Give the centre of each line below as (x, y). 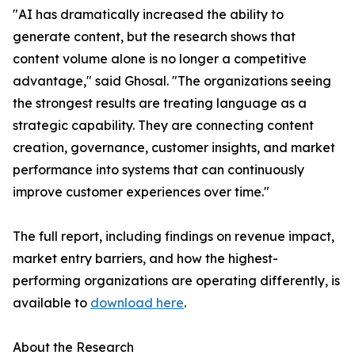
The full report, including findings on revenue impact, (174, 237)
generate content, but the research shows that (154, 37)
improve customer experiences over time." (141, 192)
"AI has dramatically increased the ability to (148, 15)
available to (52, 303)
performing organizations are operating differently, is (176, 281)
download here (137, 303)
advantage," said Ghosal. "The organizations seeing (172, 81)
